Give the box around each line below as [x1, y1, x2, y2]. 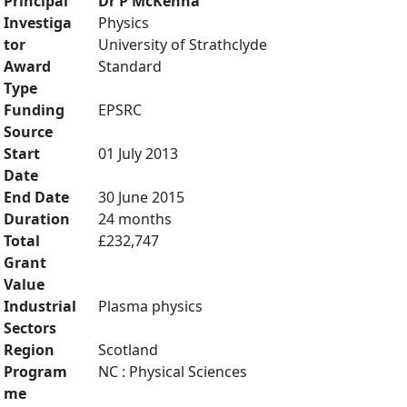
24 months [98, 209, 172, 229]
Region [4, 340, 55, 360]
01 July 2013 [98, 144, 178, 164]
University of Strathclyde [98, 35, 267, 55]
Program [4, 362, 67, 382]
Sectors [4, 318, 56, 338]
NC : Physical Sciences [98, 362, 247, 382]
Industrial [4, 296, 76, 316]
